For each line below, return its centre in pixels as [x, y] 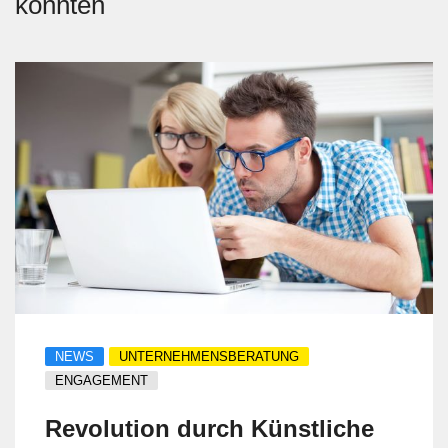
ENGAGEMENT [101, 381]
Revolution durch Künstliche [209, 428]
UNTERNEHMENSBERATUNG [209, 357]
